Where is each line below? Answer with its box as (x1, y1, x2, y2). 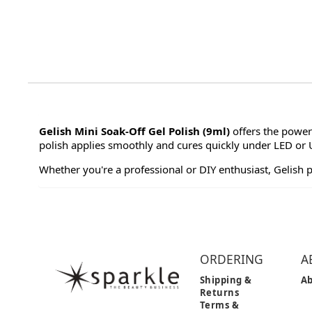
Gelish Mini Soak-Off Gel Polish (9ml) (38, 124, 233, 138)
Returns (199, 286, 240, 299)
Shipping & (199, 273, 252, 286)
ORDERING (199, 251, 263, 267)
